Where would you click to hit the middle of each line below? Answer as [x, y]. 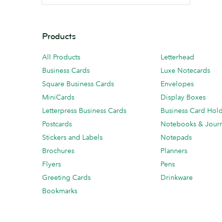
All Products [61, 57]
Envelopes [177, 84]
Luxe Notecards [185, 70]
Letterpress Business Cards [84, 111]
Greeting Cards [66, 177]
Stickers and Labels [72, 137]
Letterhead [177, 57]
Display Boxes [183, 97]
